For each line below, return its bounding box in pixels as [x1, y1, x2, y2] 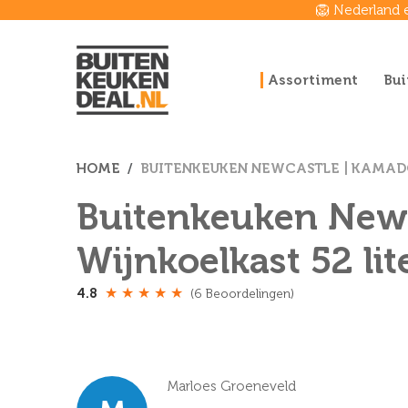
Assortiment [267, 71, 358, 88]
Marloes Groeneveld [168, 378, 296, 394]
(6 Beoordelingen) [190, 286, 294, 301]
